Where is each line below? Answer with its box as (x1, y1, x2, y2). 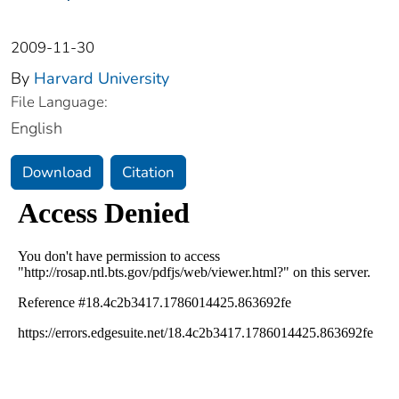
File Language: (11, 92, 108, 113)
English (11, 118, 62, 140)
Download (22, 162, 92, 183)
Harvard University (34, 68, 169, 90)
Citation (122, 162, 175, 183)
